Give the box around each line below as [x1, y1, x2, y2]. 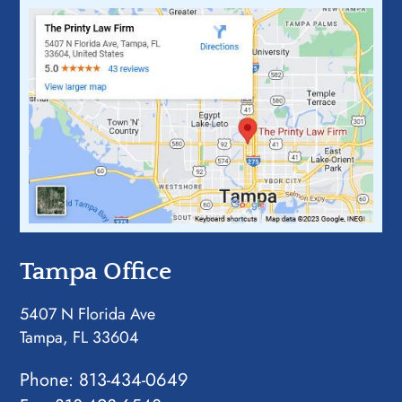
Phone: [20, 366, 80, 393]
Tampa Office [20, 257, 172, 285]
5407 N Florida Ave [20, 301, 156, 326]
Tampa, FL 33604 [20, 325, 140, 349]
